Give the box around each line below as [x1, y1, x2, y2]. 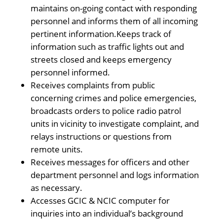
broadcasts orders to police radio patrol [30, 105, 181, 116]
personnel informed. [30, 67, 110, 78]
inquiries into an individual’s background [30, 208, 183, 219]
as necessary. [30, 182, 82, 193]
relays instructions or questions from [30, 131, 172, 142]
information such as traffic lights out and [30, 41, 184, 52]
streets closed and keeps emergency [30, 54, 172, 65]
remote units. [30, 144, 83, 155]
